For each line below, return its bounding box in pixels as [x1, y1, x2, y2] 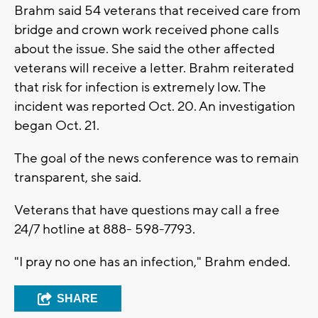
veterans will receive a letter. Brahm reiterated [14, 60, 294, 77]
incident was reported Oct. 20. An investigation [14, 98, 295, 116]
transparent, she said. [14, 169, 141, 187]
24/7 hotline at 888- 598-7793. [14, 221, 195, 238]
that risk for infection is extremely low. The [14, 79, 266, 97]
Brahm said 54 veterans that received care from [14, 2, 301, 20]
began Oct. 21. [14, 117, 99, 135]
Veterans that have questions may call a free [14, 202, 280, 219]
